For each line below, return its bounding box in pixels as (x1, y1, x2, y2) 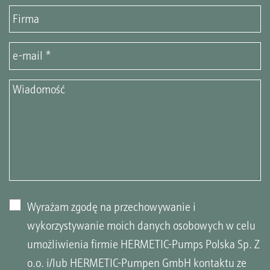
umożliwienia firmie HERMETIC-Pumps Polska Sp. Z (27, 236, 260, 252)
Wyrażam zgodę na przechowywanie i (27, 199, 196, 215)
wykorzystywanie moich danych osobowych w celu (27, 218, 256, 233)
